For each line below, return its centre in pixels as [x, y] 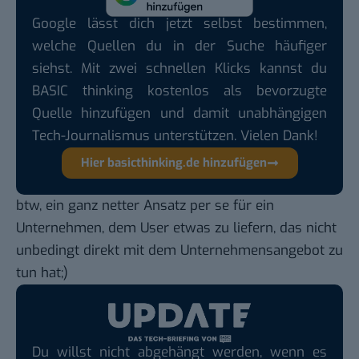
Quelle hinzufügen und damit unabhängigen [179, 113]
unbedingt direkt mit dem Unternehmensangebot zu [179, 250]
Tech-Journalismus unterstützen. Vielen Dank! [175, 135]
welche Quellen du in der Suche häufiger [179, 46]
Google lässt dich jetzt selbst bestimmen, [179, 23]
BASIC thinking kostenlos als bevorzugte [179, 91]
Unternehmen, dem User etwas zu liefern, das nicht [176, 228]
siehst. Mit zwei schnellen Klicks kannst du [179, 68]
